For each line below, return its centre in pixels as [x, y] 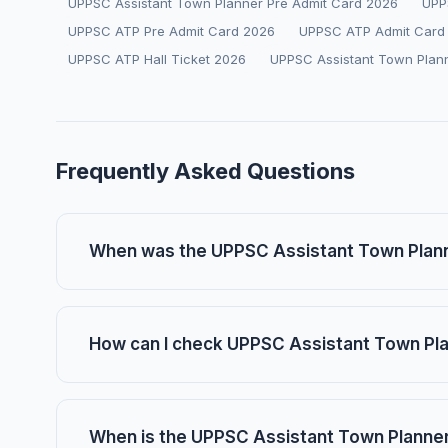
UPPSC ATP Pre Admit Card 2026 [171, 31]
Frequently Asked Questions [205, 171]
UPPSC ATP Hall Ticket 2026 [157, 59]
